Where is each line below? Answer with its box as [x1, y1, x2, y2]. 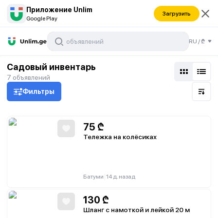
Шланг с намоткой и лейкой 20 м [83, 206, 190, 214]
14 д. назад [106, 173, 135, 180]
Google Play [26, 15, 57, 22]
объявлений [13, 73, 50, 81]
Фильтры [22, 88, 54, 95]
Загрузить [163, 10, 191, 17]
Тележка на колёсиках [83, 133, 157, 141]
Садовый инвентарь [7, 62, 96, 72]
